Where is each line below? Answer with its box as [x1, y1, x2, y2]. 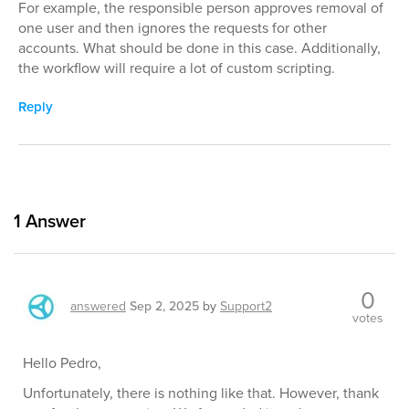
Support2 [220, 297, 272, 316]
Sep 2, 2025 [130, 297, 199, 316]
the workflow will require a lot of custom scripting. [18, 58, 335, 79]
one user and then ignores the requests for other [18, 17, 327, 38]
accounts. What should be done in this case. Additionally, [18, 37, 381, 58]
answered [70, 297, 126, 316]
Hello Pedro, [23, 352, 101, 373]
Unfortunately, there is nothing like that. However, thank [23, 383, 379, 404]
